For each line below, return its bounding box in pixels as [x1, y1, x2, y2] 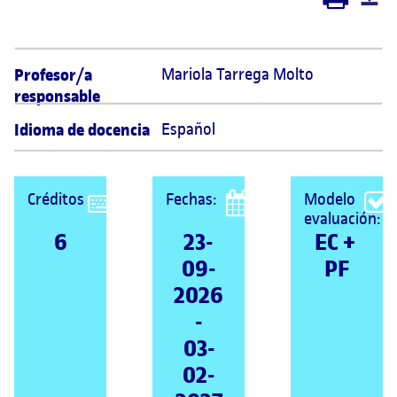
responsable [14, 84, 100, 109]
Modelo [304, 189, 355, 209]
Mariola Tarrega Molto [161, 64, 318, 84]
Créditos [27, 189, 84, 209]
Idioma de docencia [14, 118, 150, 143]
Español [161, 119, 216, 139]
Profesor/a [14, 63, 92, 88]
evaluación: [304, 208, 380, 229]
